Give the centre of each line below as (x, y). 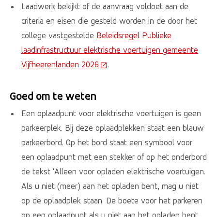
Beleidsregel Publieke (134, 35)
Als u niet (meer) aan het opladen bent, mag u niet (110, 186)
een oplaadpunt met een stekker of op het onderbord (114, 157)
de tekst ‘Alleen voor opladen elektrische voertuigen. (113, 172)
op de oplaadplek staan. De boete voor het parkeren (112, 201)
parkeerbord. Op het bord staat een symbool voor (107, 143)
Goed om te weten (54, 96)
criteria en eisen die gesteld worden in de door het (109, 21)
